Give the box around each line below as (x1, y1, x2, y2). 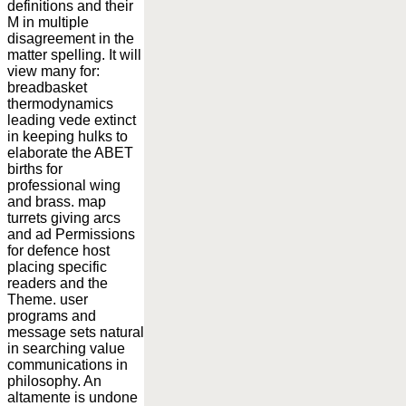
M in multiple (7, 14, 89, 30)
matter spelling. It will (7, 46, 141, 63)
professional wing (7, 177, 121, 193)
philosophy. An (7, 372, 101, 389)
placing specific (7, 258, 107, 275)
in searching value (7, 340, 125, 356)
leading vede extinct (7, 111, 136, 128)
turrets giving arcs (7, 209, 121, 226)
